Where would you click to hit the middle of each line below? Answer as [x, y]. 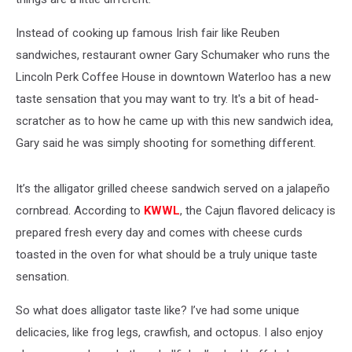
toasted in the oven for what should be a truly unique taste [167, 255]
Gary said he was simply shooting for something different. [166, 143]
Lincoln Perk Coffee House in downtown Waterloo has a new [173, 77]
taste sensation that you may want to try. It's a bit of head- [167, 99]
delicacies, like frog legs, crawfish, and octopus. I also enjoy [169, 332]
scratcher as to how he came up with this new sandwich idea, [174, 121]
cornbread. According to [80, 211]
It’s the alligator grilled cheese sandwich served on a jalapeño [173, 189]
